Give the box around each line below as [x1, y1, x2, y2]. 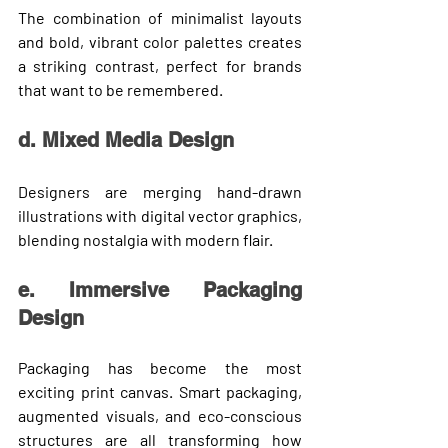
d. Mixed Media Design [18, 127, 234, 152]
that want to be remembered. [18, 79, 223, 99]
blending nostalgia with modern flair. [18, 229, 273, 249]
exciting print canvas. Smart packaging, [18, 381, 302, 401]
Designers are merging [18, 181, 217, 201]
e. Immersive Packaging [18, 277, 302, 302]
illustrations [18, 205, 103, 225]
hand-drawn [217, 181, 302, 201]
